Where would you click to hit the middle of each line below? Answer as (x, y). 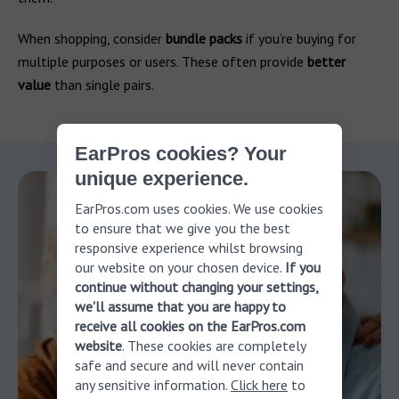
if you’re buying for (299, 38)
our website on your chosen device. (180, 267)
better (326, 61)
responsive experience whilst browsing (189, 247)
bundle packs (204, 38)
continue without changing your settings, (196, 286)
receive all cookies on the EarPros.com (190, 326)
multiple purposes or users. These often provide (163, 61)
